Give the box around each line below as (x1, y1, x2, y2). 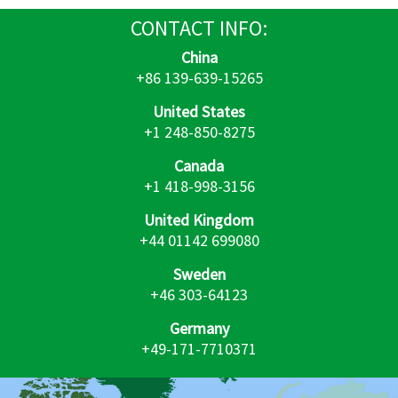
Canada (174, 155, 224, 176)
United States (153, 100, 245, 122)
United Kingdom (144, 209, 254, 230)
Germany (169, 317, 229, 338)
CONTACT (131, 13, 215, 42)
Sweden (172, 263, 226, 284)
